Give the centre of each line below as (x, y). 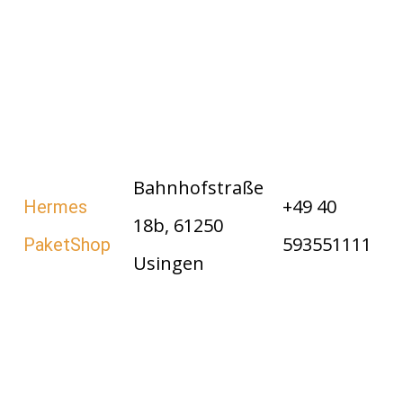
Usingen (169, 264)
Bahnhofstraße (198, 188)
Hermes (55, 207)
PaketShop (67, 245)
